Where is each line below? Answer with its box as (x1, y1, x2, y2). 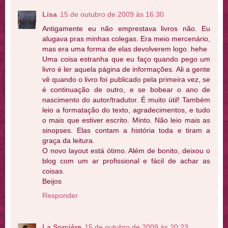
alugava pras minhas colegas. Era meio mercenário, (42, 35, 210, 43)
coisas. (42, 167, 65, 176)
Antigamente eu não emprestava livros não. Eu (42, 24, 210, 33)
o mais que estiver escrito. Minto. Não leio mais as (42, 116, 210, 125)
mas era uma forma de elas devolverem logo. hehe (42, 45, 207, 53)
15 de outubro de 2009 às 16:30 (60, 10, 164, 19)
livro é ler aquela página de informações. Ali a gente (42, 65, 210, 74)
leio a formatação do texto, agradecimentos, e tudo (42, 106, 210, 115)
